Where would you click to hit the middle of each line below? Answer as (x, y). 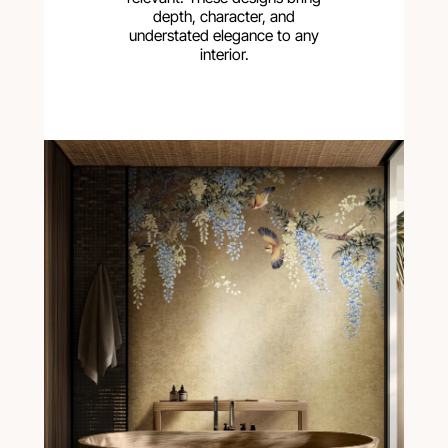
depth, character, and (224, 17)
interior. (224, 55)
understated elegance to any (224, 36)
